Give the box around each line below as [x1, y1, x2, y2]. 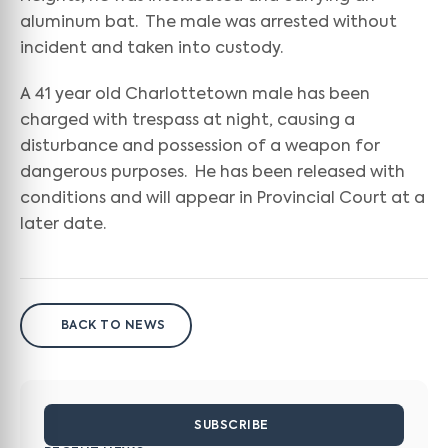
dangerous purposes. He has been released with [20, 165, 405, 181]
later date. [20, 217, 106, 233]
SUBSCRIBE [194, 420, 269, 432]
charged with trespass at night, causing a [20, 113, 355, 129]
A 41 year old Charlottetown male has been [20, 87, 370, 103]
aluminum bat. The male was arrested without [20, 15, 397, 31]
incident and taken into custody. [20, 41, 283, 57]
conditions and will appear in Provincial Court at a [20, 191, 425, 207]
